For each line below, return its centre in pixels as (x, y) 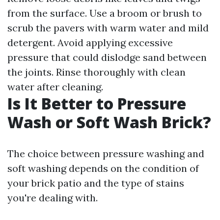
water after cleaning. (55, 87)
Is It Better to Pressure (97, 103)
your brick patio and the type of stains (96, 183)
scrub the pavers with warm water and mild (108, 28)
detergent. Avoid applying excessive (90, 42)
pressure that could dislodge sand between (107, 57)
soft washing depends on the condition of (103, 168)
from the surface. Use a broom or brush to (105, 13)
